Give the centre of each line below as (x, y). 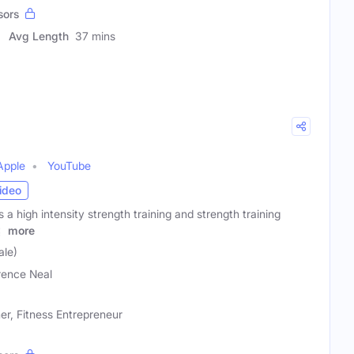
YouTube (69, 165)
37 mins (95, 36)
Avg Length (39, 36)
